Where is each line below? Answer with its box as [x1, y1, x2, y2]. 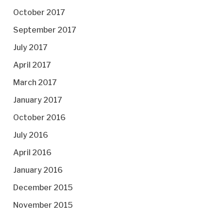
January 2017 [13, 95, 62, 105]
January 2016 [13, 165, 63, 175]
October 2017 [13, 8, 65, 17]
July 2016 [13, 130, 48, 140]
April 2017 [13, 60, 51, 70]
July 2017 [13, 43, 48, 52]
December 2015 [13, 183, 73, 192]
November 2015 [13, 200, 73, 210]
